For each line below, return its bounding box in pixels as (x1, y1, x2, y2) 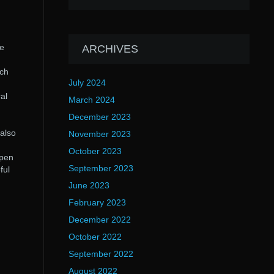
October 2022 (68, 232, 122, 242)
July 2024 (68, 78, 106, 87)
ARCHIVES (81, 43, 138, 55)
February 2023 (68, 198, 126, 207)
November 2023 (68, 129, 131, 139)
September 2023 (68, 163, 133, 173)
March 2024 (68, 95, 115, 105)
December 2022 (68, 215, 131, 224)
